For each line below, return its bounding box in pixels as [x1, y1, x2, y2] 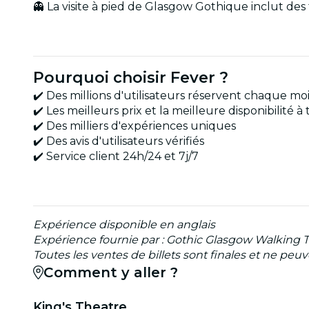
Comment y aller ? [43, 263, 178, 281]
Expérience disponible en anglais [33, 217, 215, 231]
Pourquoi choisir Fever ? [33, 68, 228, 87]
